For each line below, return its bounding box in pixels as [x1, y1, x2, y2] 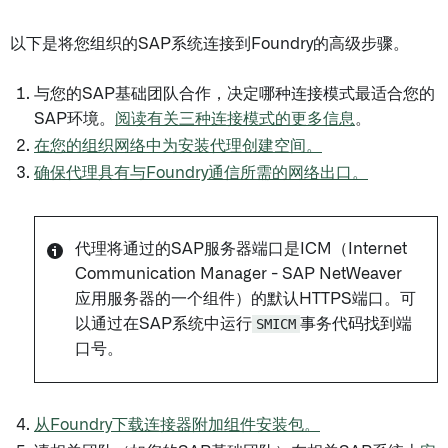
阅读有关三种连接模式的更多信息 [115, 111, 355, 127]
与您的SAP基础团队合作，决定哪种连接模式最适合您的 [34, 86, 435, 102]
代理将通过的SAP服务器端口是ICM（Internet [75, 241, 407, 257]
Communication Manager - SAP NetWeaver [75, 266, 402, 282]
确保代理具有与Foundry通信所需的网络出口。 [34, 165, 368, 181]
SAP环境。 [34, 111, 115, 127]
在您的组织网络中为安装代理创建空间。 [34, 138, 322, 154]
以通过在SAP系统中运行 [75, 316, 252, 332]
